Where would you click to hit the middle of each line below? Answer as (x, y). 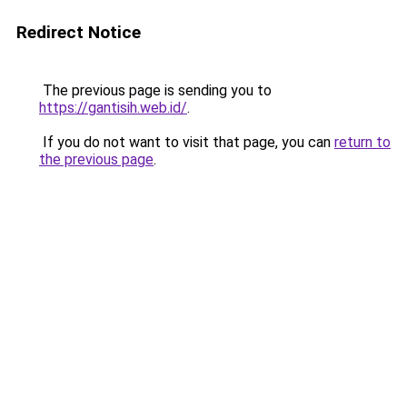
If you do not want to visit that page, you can (187, 142)
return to (362, 142)
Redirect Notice (79, 32)
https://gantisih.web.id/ (113, 108)
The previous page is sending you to (155, 90)
